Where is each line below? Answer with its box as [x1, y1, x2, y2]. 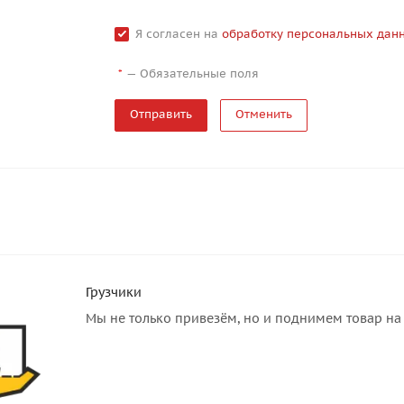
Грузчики [86, 284, 142, 300]
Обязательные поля [139, 66, 259, 81]
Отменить [234, 106, 292, 122]
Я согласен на [134, 26, 222, 41]
